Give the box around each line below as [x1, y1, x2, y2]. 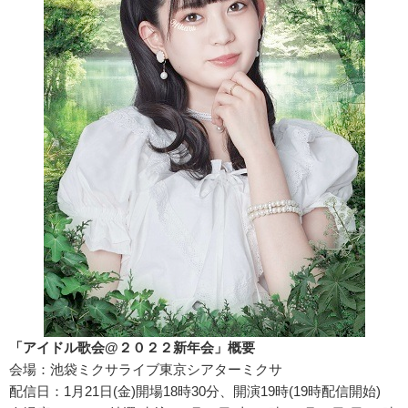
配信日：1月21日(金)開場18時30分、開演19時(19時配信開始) [9, 383, 381, 400]
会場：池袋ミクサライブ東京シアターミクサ [9, 362, 282, 378]
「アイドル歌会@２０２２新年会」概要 [9, 340, 255, 356]
